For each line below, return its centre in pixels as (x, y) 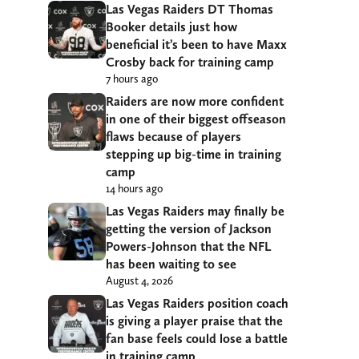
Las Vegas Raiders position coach (197, 304)
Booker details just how (171, 27)
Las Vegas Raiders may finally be (195, 212)
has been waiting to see (171, 264)
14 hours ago (134, 189)
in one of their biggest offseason (196, 119)
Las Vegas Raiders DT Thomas (190, 10)
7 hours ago (132, 79)
